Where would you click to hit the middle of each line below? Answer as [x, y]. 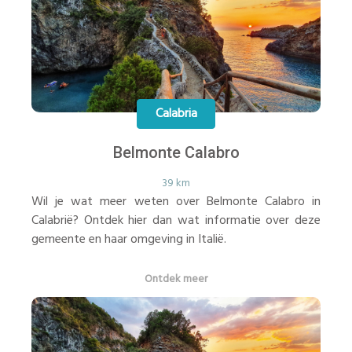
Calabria [176, 114]
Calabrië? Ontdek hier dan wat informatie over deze [176, 221]
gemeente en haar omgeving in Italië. [129, 240]
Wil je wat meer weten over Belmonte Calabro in [176, 202]
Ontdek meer [176, 279]
